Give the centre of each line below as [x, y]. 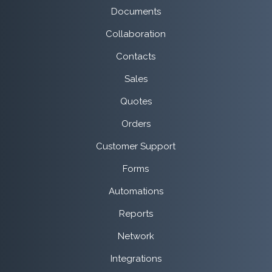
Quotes [136, 102]
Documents [136, 12]
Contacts [136, 57]
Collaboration [136, 34]
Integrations [136, 259]
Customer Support [136, 147]
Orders [136, 124]
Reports [136, 214]
